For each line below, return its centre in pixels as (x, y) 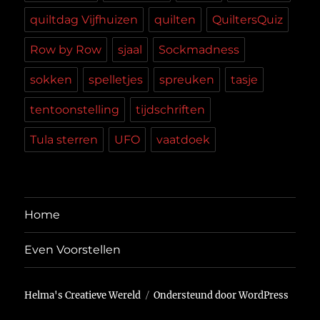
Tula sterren (64, 139)
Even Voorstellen (73, 250)
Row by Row (66, 49)
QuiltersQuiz (248, 19)
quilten (175, 19)
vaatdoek (184, 139)
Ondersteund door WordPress (221, 295)
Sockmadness (199, 49)
